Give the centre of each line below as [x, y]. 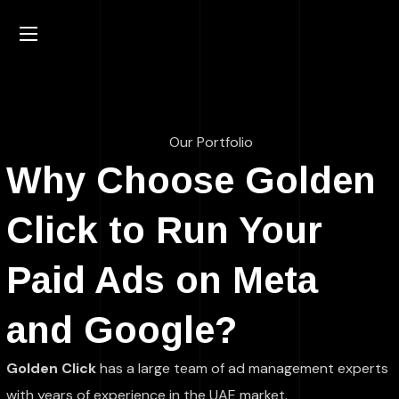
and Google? [122, 330]
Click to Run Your [165, 230]
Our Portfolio [211, 142]
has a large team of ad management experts [243, 368]
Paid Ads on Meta [163, 280]
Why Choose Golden [191, 180]
